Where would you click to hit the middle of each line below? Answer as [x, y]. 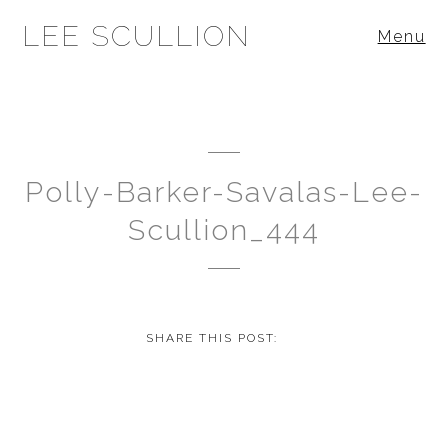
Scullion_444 [224, 229]
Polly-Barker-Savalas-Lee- [224, 191]
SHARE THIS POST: [212, 337]
